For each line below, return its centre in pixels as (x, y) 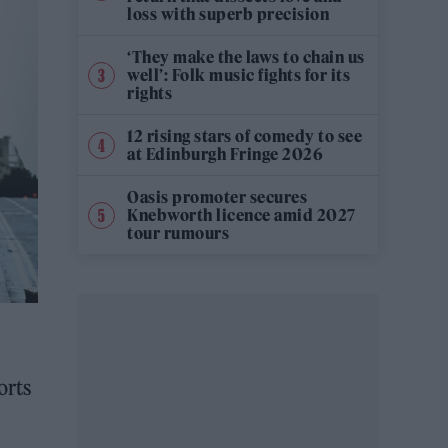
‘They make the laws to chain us (246, 57)
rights (149, 93)
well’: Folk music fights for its (238, 75)
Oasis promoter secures (217, 197)
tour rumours (178, 233)
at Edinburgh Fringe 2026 (225, 154)
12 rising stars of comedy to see (244, 136)
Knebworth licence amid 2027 (241, 215)
